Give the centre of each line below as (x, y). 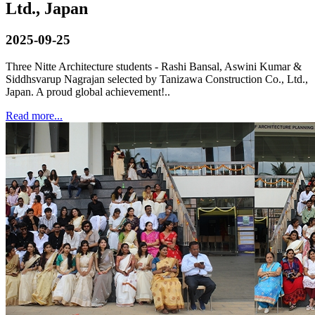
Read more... (34, 116)
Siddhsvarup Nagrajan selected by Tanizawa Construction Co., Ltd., (157, 79)
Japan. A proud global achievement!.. (88, 92)
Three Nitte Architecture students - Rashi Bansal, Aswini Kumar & (154, 67)
